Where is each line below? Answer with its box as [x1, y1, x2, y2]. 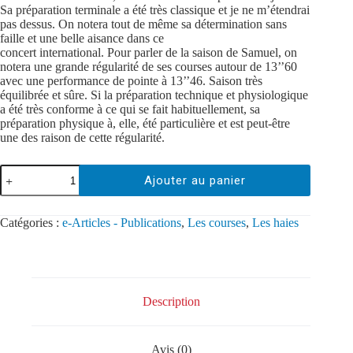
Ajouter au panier [143, 173, 246, 188]
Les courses [188, 216, 246, 230]
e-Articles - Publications [62, 216, 181, 230]
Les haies [252, 216, 299, 230]
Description [142, 295, 200, 309]
